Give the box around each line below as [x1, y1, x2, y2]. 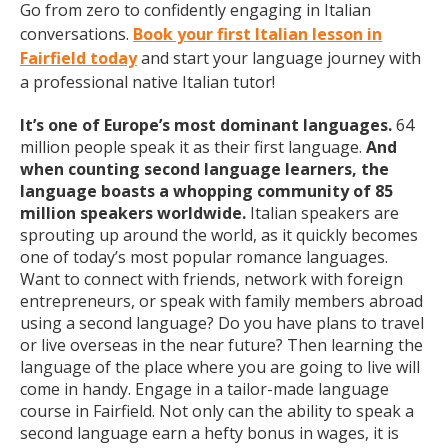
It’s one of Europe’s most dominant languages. [20, 114, 392, 136]
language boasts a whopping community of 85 [20, 180, 393, 202]
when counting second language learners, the [20, 158, 389, 180]
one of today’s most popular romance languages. [20, 246, 388, 268]
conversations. [20, 23, 133, 45]
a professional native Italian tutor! [20, 71, 275, 93]
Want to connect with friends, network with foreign [20, 268, 403, 290]
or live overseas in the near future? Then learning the [20, 334, 423, 356]
